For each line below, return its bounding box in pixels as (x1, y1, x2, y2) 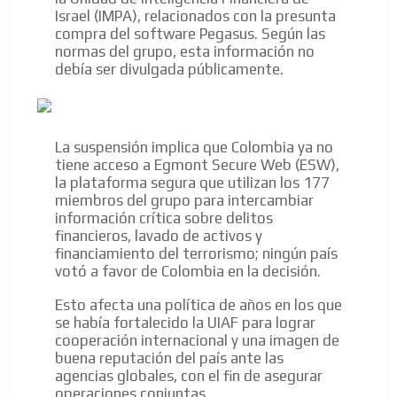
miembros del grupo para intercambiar (55, 191, 314, 210)
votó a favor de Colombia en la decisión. (55, 262, 321, 281)
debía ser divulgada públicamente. (55, 60, 284, 79)
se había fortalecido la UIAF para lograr (55, 314, 315, 332)
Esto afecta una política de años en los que (55, 296, 342, 315)
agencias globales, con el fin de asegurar (55, 367, 323, 385)
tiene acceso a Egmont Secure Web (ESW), (55, 156, 339, 175)
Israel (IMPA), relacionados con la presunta (55, 7, 336, 26)
